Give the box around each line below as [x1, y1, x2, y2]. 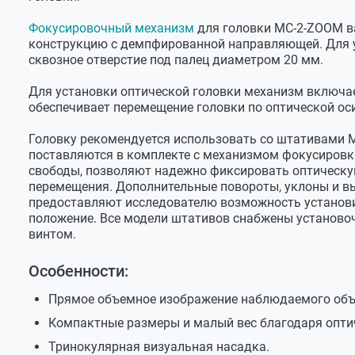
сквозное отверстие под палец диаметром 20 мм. [29, 52, 323, 67]
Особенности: [29, 261, 128, 281]
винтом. [29, 227, 76, 242]
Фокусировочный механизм [29, 21, 194, 36]
